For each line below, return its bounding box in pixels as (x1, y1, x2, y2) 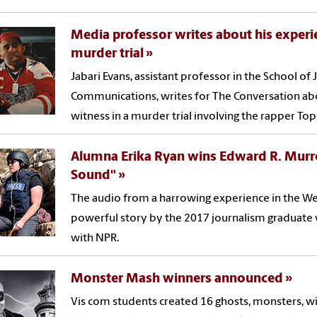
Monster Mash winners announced (71, 272, 284, 286)
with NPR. (71, 232, 120, 244)
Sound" (71, 168, 117, 183)
